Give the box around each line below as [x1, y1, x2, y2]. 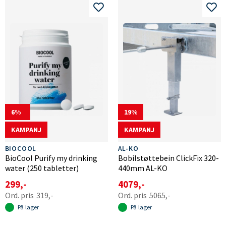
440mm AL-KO [118, 163, 167, 174]
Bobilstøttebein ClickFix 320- [118, 153, 219, 163]
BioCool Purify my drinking [5, 153, 97, 163]
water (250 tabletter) [5, 163, 79, 174]
